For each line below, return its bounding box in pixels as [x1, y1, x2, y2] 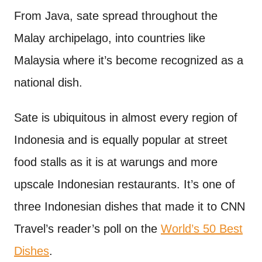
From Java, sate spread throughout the [14, 9, 218, 22]
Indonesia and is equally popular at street [14, 133, 227, 146]
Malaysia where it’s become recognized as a [14, 54, 243, 67]
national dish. [14, 76, 82, 89]
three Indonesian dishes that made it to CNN [14, 200, 245, 213]
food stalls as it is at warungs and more [14, 156, 218, 168]
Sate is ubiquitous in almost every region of [14, 111, 237, 124]
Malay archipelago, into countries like [14, 32, 205, 44]
